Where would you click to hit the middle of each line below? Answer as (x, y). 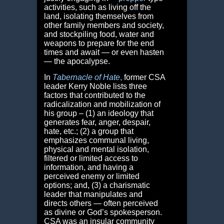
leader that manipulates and (93, 194)
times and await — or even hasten (104, 52)
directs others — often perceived (101, 203)
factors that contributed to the (94, 95)
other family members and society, (104, 25)
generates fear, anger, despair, (97, 122)
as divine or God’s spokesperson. (103, 212)
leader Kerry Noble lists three (95, 86)
